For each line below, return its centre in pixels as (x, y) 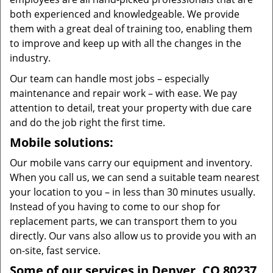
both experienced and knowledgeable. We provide (125, 14)
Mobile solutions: (62, 142)
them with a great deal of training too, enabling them (131, 29)
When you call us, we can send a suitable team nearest (135, 177)
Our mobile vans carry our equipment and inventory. (131, 163)
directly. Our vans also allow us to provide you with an (133, 236)
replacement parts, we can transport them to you (123, 221)
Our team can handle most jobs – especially (109, 79)
